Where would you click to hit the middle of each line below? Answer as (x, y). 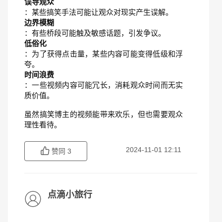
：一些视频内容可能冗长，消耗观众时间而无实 (104, 85)
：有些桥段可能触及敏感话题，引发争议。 (95, 33)
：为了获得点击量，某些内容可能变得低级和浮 (104, 54)
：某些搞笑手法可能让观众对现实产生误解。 (99, 12)
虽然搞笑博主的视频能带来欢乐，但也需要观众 (104, 114)
